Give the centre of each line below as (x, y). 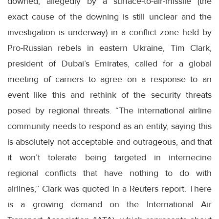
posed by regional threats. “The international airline (109, 111)
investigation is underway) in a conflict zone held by (109, 33)
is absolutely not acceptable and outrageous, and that (109, 142)
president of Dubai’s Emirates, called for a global (109, 64)
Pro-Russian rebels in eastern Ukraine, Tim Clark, (109, 48)
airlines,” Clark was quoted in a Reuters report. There (109, 189)
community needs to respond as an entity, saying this (109, 126)
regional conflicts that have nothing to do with (109, 173)
